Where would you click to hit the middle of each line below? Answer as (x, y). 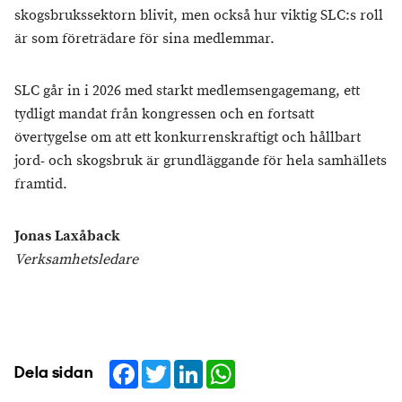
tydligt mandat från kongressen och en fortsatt (164, 114)
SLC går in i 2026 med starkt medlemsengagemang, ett (187, 91)
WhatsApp (268, 366)
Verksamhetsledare (76, 259)
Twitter (191, 366)
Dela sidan (54, 373)
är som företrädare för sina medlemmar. (146, 39)
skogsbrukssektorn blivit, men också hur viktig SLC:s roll (199, 15)
